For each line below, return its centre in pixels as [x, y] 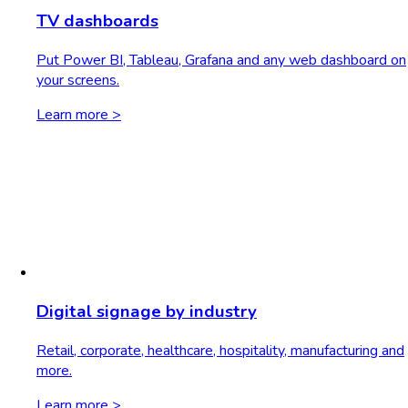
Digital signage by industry [147, 311]
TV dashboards [97, 20]
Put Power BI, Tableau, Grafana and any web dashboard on [221, 60]
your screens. [78, 80]
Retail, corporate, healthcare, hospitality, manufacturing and [220, 350]
